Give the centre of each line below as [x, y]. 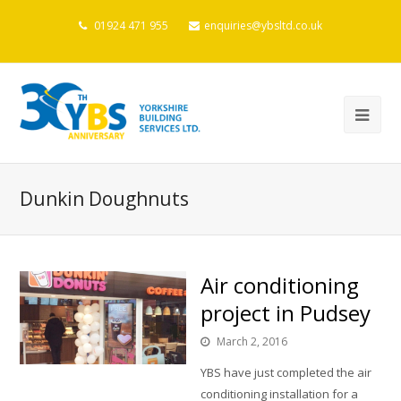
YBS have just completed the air [286, 373]
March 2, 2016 [252, 342]
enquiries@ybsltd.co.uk [263, 26]
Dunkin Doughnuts [105, 199]
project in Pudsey [286, 313]
